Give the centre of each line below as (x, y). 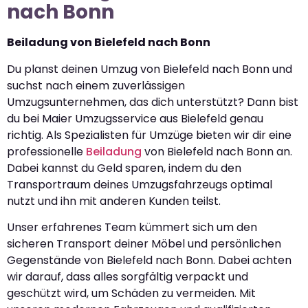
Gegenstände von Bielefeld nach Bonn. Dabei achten (149, 260)
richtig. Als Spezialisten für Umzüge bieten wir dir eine (149, 135)
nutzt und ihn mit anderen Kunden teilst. (114, 201)
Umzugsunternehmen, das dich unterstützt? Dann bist (153, 102)
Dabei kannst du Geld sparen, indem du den (124, 168)
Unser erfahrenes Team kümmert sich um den (132, 227)
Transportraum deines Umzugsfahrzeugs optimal (140, 184)
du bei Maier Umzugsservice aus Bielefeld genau (135, 118)
